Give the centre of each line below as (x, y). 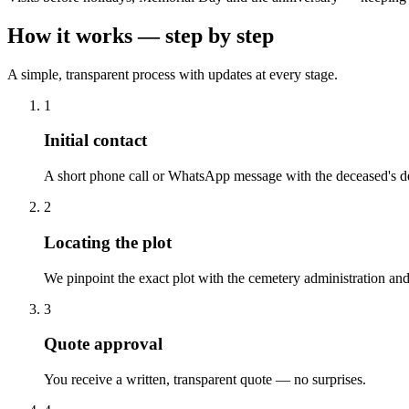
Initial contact (95, 141)
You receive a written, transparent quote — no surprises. (205, 379)
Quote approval (103, 344)
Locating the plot (108, 242)
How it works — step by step (141, 35)
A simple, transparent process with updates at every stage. (173, 74)
